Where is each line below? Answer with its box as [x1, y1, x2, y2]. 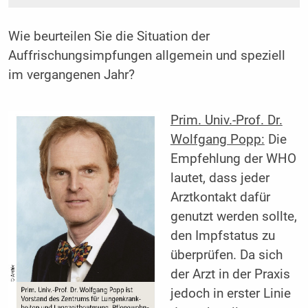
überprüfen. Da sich [170, 247, 283, 263]
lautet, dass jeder [170, 170, 269, 186]
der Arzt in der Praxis [170, 266, 290, 282]
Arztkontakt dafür [170, 189, 270, 205]
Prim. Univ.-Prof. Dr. [170, 112, 283, 128]
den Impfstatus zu [170, 228, 275, 243]
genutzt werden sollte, [170, 208, 297, 224]
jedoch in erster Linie [170, 285, 291, 301]
